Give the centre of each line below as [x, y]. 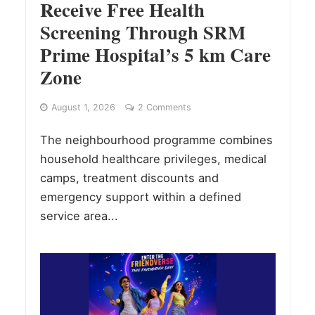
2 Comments [164, 108]
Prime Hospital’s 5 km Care [155, 55]
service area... [79, 216]
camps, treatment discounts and [129, 178]
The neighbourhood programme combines [156, 140]
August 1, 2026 [83, 108]
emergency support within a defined [140, 197]
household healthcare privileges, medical [153, 159]
